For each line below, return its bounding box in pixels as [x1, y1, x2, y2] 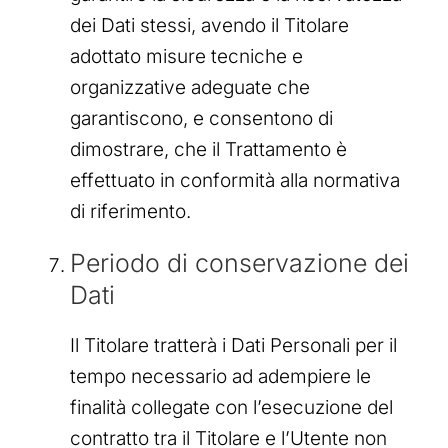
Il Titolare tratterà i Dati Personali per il [70, 333, 397, 357]
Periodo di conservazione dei [70, 248, 409, 279]
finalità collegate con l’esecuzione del [70, 395, 393, 419]
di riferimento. [70, 200, 191, 224]
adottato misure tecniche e [70, 45, 303, 69]
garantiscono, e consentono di [70, 107, 333, 131]
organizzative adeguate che [70, 76, 310, 100]
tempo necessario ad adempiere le [70, 364, 371, 388]
